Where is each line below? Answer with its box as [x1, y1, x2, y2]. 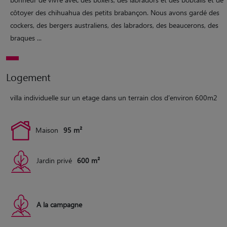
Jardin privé [36, 156, 72, 166]
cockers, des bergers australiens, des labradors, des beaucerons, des [10, 20, 218, 30]
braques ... [10, 33, 42, 43]
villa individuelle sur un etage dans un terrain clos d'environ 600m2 [10, 93, 217, 103]
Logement [6, 70, 51, 84]
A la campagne [36, 200, 82, 210]
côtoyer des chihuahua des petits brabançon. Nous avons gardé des [10, 8, 219, 18]
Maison [35, 125, 58, 135]
